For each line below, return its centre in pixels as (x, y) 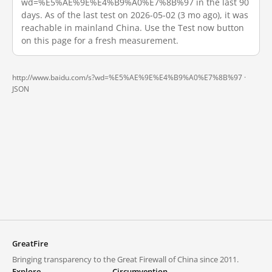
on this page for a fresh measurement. (100, 40)
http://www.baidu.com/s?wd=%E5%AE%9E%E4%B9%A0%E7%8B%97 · (129, 77)
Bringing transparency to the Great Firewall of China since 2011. (125, 259)
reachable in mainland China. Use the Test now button (133, 28)
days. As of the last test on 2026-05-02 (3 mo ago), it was (135, 15)
